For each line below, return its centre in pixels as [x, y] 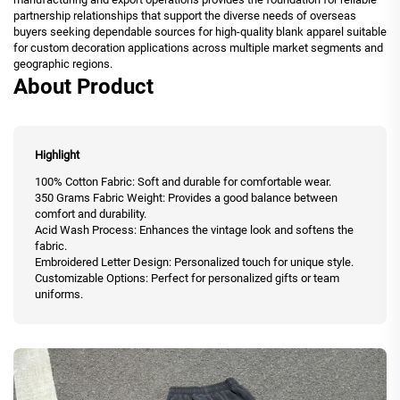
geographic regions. [63, 63]
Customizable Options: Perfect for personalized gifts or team [187, 278]
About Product [83, 86]
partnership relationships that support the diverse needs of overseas [185, 15]
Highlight [57, 154]
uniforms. [59, 294]
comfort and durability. [91, 213]
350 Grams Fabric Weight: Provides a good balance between [186, 197]
